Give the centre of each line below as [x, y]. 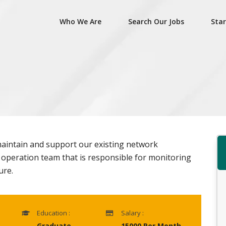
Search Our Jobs [156, 22]
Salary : [132, 213]
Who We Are [80, 22]
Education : [53, 213]
